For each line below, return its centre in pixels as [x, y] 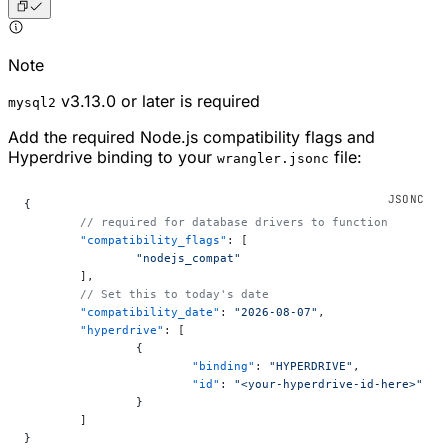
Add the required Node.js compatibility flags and [191, 136]
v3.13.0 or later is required [158, 100]
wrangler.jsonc [273, 158]
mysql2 [32, 102]
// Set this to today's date [174, 293]
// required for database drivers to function [234, 221]
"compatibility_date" [150, 311]
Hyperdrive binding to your [112, 156]
